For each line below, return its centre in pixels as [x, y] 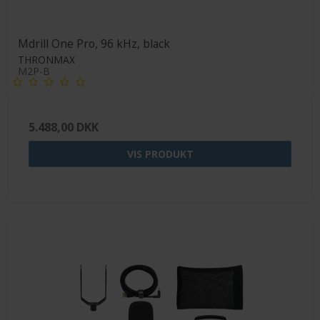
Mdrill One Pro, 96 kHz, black [94, 43]
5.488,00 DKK [64, 127]
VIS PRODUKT [160, 154]
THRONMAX [46, 60]
